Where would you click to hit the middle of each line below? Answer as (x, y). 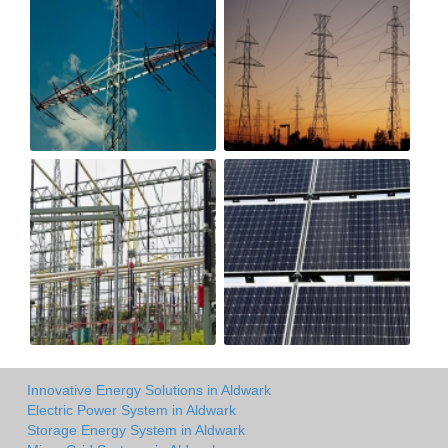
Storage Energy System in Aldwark (136, 430)
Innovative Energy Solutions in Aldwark (149, 390)
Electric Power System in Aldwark (131, 410)
